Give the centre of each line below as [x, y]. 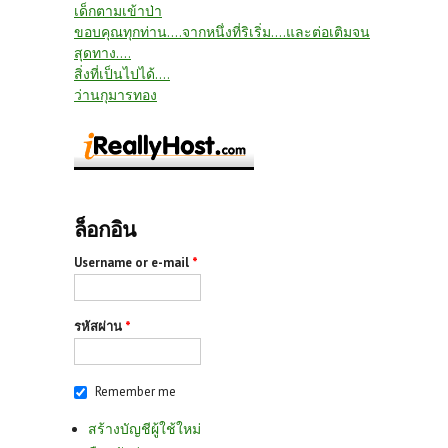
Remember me [135, 392]
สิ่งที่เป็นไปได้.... [122, 74]
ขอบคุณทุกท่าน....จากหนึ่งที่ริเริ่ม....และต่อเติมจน [222, 32]
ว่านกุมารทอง [115, 95]
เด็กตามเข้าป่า [118, 11]
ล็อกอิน [104, 230]
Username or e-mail [133, 263]
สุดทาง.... [102, 53]
